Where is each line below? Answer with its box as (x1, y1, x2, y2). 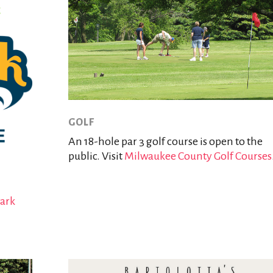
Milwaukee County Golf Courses (124, 149, 272, 162)
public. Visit (68, 149, 124, 162)
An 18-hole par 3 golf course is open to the (68, 135, 263, 147)
